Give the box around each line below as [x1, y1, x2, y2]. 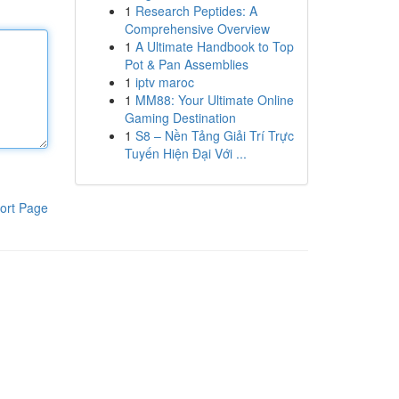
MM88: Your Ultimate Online [134, 91, 294, 109]
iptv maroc [134, 73, 194, 91]
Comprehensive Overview [124, 20, 270, 37]
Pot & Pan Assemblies [124, 55, 248, 73]
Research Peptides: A [134, 2, 257, 20]
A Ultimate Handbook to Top [134, 37, 294, 55]
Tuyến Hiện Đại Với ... [124, 144, 247, 162]
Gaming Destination [124, 109, 236, 126]
